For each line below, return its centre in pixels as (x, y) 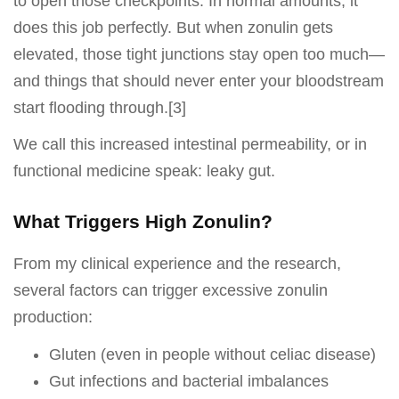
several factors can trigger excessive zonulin (171, 291)
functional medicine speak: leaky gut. (144, 171)
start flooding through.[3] (100, 107)
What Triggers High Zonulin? (143, 222)
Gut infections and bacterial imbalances (189, 381)
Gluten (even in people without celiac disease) (212, 354)
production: (53, 318)
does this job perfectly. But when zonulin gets (173, 27)
